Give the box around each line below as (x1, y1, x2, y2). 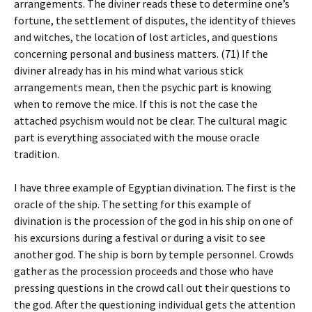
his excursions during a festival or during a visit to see (14, 231, 265, 244)
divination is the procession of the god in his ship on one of (14, 214, 293, 228)
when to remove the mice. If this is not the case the (14, 97, 258, 111)
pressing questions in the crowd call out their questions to (14, 281, 290, 295)
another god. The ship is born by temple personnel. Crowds (14, 247, 294, 261)
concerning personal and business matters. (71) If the (14, 47, 268, 61)
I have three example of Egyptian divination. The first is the (14, 180, 296, 194)
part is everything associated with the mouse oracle (14, 130, 260, 144)
